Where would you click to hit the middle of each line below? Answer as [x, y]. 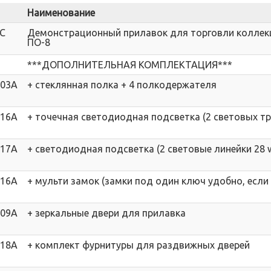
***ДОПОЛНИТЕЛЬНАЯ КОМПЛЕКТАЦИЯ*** [130, 65]
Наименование [61, 13]
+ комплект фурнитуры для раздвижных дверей [139, 245]
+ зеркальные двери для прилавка [106, 213]
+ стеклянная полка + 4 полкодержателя [122, 85]
